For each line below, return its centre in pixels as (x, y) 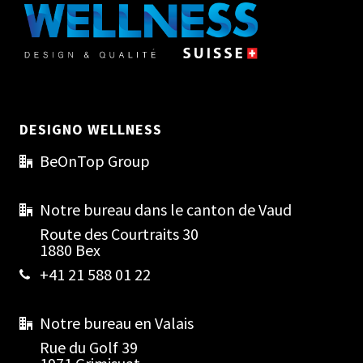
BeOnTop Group (95, 160)
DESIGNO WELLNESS (91, 129)
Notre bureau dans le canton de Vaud (166, 209)
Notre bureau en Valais (117, 322)
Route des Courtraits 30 (120, 233)
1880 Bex (70, 250)
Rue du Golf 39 (89, 347)
